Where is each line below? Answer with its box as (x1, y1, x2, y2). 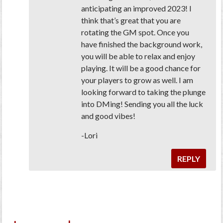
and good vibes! (81, 111, 136, 121)
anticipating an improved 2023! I (81, 3, 192, 13)
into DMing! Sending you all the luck (81, 99, 204, 109)
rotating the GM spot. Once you (81, 27, 190, 37)
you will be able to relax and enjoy (81, 51, 196, 61)
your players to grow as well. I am (81, 75, 194, 85)
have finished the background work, (81, 39, 203, 49)
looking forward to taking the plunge (81, 87, 206, 97)
